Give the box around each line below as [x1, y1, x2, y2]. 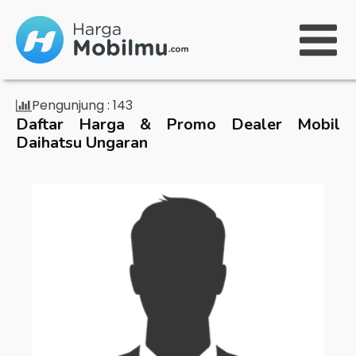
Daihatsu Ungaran [16, 132, 148, 153]
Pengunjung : [32, 96, 110, 114]
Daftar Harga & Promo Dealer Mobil [16, 114, 340, 135]
